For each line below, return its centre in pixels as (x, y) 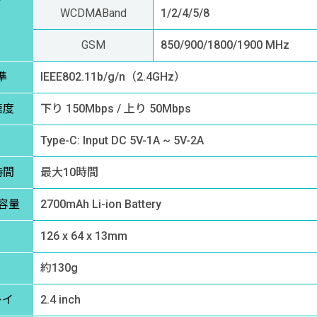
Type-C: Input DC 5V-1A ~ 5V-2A (122, 141)
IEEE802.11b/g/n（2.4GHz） (113, 77)
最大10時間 (69, 173)
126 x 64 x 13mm (84, 236)
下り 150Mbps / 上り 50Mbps (116, 109)
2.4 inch (60, 300)
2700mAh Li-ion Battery (101, 204)
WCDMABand (93, 13)
